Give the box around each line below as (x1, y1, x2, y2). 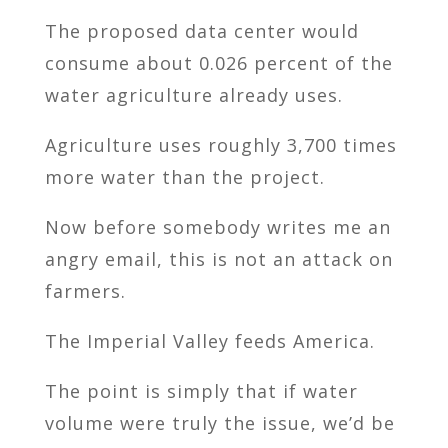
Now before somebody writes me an (44, 215, 391, 240)
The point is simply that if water (44, 379, 358, 404)
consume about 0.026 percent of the (44, 51, 393, 76)
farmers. (44, 279, 126, 304)
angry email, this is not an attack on (44, 247, 393, 272)
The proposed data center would (44, 19, 359, 44)
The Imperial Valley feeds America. (44, 329, 375, 354)
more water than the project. (44, 165, 325, 190)
